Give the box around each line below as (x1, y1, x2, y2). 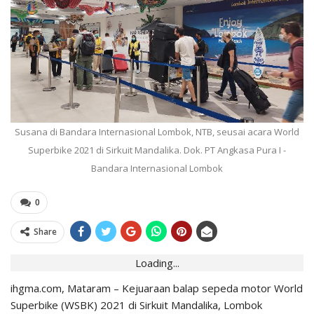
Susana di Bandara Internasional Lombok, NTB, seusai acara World (15, 125, 299, 139)
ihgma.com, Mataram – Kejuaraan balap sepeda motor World (11, 281, 303, 296)
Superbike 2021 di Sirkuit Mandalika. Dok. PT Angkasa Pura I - (28, 144, 286, 157)
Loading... (135, 256, 179, 271)
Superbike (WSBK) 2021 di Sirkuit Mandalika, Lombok (11, 298, 262, 313)
